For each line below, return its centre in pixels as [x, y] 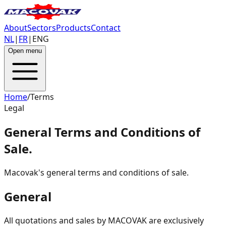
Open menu [25, 51]
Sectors [42, 28]
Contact [106, 28]
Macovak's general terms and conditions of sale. [96, 172]
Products [73, 28]
